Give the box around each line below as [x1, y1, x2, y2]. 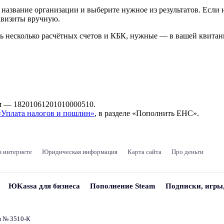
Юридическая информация [42, 147, 117, 155]
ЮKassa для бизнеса [8, 181, 80, 190]
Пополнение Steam [90, 181, 155, 190]
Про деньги [171, 147, 203, 155]
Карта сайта [127, 147, 161, 155]
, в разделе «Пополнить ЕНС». [94, 108, 199, 117]
